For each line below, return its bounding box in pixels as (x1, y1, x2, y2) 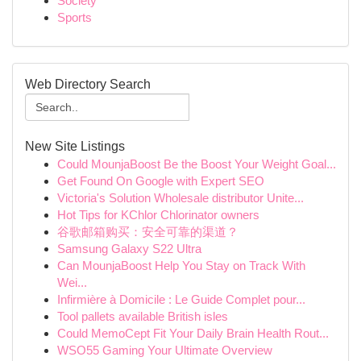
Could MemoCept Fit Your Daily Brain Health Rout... (57, 326, 329, 340)
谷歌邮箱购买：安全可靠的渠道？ (57, 225, 239, 239)
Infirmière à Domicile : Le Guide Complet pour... (57, 293, 305, 306)
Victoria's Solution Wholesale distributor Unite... (57, 191, 304, 205)
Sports (57, 10, 92, 24)
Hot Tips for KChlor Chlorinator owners (57, 208, 259, 222)
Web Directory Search (25, 77, 151, 91)
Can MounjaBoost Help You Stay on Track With (57, 259, 305, 272)
